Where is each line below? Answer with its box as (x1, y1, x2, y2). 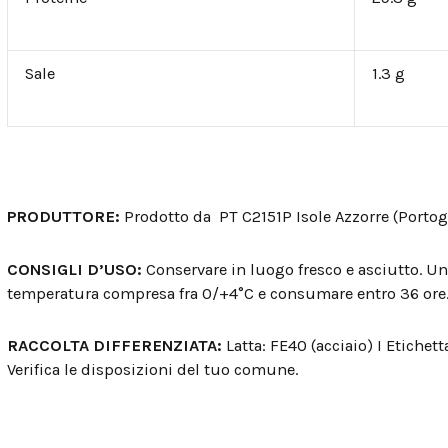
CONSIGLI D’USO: (7, 259, 146, 279)
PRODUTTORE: (7, 206, 124, 226)
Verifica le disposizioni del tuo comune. (7, 360, 298, 380)
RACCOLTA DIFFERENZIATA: (7, 336, 226, 356)
